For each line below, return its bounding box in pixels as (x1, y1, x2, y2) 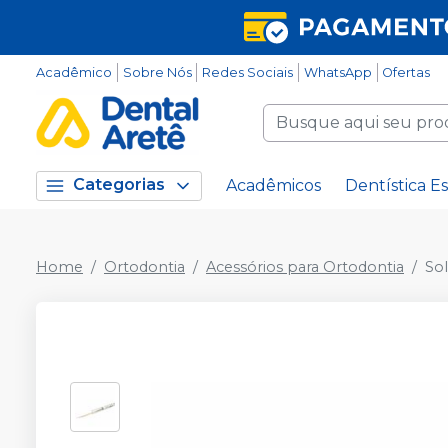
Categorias (73, 175, 165, 195)
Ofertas (382, 65, 431, 80)
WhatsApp (303, 65, 372, 80)
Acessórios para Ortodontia (206, 258, 404, 276)
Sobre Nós (122, 65, 192, 80)
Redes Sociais (202, 65, 294, 80)
